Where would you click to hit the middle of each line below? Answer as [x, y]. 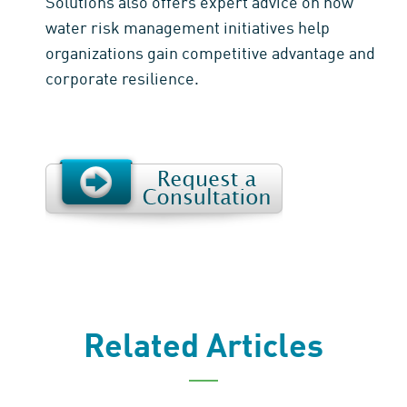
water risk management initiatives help [188, 29]
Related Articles [203, 347]
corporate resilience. [122, 79]
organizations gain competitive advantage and [210, 54]
